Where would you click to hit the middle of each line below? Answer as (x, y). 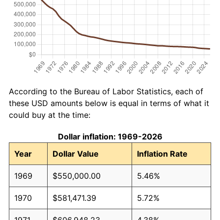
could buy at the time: (50, 115)
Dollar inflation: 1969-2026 (110, 136)
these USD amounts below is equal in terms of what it (109, 103)
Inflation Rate (162, 153)
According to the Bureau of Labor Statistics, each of (106, 91)
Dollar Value (76, 153)
